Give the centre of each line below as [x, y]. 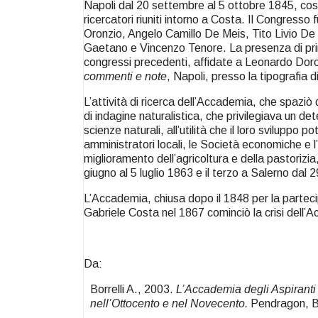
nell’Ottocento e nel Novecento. [169, 304]
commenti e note [125, 77]
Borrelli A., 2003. [133, 290]
